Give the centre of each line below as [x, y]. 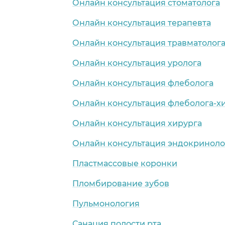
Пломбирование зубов [121, 183]
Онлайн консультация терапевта [142, 23]
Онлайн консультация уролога [137, 63]
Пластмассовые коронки [125, 163]
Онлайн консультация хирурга [137, 123]
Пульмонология [106, 203]
